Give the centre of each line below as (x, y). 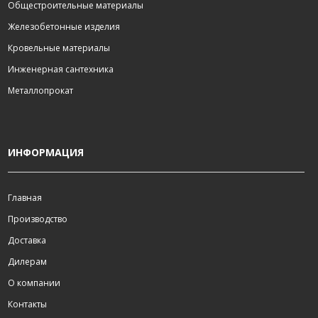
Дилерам (27, 261)
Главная (25, 197)
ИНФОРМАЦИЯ (46, 152)
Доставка (27, 240)
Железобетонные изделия (64, 26)
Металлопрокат (40, 90)
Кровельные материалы (59, 48)
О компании (34, 283)
